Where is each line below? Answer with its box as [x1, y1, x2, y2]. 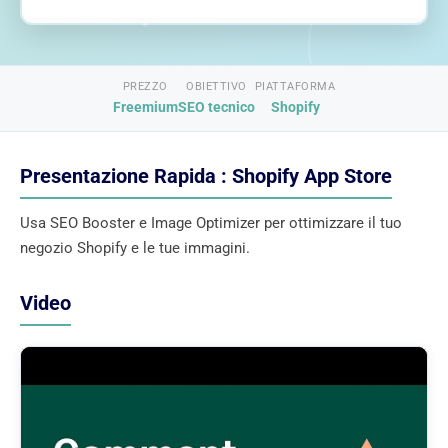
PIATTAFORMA [254, 79, 336, 93]
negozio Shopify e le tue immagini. [20, 238, 250, 257]
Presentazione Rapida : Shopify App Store [20, 164, 392, 188]
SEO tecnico [177, 98, 255, 115]
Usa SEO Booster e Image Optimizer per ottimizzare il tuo [20, 213, 402, 232]
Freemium [112, 98, 178, 115]
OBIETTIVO [186, 79, 247, 93]
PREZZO [122, 79, 168, 93]
